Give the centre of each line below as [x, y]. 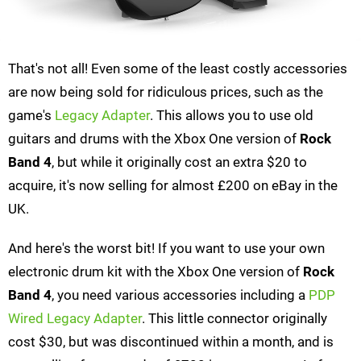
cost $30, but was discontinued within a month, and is [171, 342]
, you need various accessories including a [180, 295]
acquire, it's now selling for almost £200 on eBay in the [173, 186]
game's [31, 116]
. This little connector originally [234, 319]
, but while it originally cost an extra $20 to [179, 162]
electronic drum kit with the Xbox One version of [156, 272]
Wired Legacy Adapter [75, 319]
